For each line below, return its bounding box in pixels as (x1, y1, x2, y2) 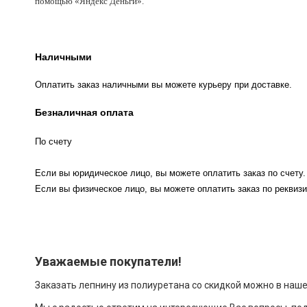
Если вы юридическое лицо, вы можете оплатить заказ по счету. (35, 168, 306, 179)
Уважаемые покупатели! (35, 254, 182, 269)
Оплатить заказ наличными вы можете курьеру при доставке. (35, 79, 292, 90)
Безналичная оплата (35, 107, 134, 119)
